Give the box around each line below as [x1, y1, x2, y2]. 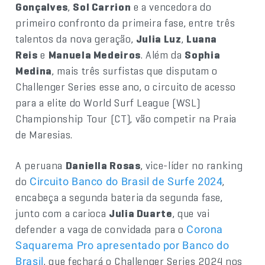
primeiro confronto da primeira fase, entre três [15, 15, 235, 30]
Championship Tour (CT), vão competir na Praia [15, 111, 237, 125]
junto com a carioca [15, 206, 109, 220]
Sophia [185, 47, 221, 62]
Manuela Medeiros [48, 47, 141, 62]
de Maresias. [15, 127, 73, 141]
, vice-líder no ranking [140, 158, 243, 172]
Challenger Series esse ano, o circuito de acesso [15, 79, 236, 93]
